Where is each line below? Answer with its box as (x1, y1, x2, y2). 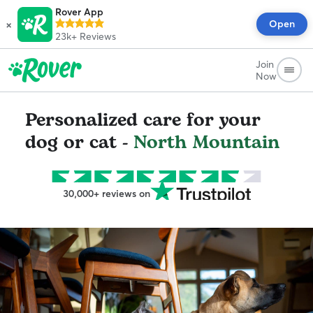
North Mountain (133, 129, 279, 156)
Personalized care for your (25, 106, 261, 134)
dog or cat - (25, 129, 133, 156)
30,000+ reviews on (62, 187, 150, 200)
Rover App (55, 6, 103, 18)
